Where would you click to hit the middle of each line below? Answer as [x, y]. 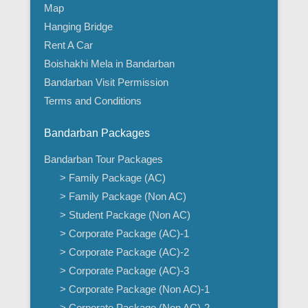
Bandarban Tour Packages [103, 159]
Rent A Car [68, 45]
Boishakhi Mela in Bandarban [109, 64]
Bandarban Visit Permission [106, 82]
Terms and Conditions [93, 101]
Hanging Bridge [78, 27]
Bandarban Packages [97, 133]
